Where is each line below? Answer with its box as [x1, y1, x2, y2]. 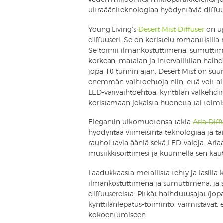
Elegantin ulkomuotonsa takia [88, 118, 193, 126]
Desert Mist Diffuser [138, 26, 204, 33]
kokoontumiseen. [88, 211, 147, 219]
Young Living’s [88, 26, 138, 33]
